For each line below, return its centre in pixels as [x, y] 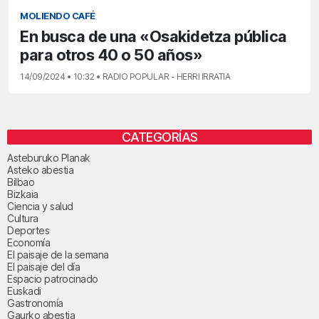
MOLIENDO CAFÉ [58, 16]
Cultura [23, 218]
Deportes [28, 230]
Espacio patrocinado [53, 278]
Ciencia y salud [40, 206]
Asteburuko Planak [49, 157]
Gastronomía [35, 303]
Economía [28, 242]
